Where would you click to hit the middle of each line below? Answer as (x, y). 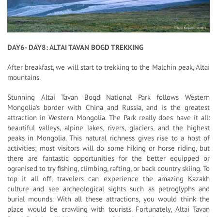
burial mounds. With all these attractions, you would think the (108, 199)
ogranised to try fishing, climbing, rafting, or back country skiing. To (108, 168)
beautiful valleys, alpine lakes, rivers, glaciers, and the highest (108, 127)
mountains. (24, 77)
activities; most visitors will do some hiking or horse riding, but (108, 148)
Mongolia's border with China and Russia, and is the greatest (108, 107)
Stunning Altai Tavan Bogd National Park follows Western (108, 97)
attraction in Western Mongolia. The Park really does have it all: (108, 117)
